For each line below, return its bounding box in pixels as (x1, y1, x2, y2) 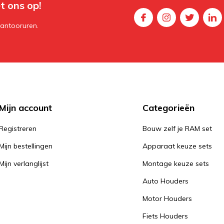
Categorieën (142, 102, 195, 113)
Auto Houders (142, 176, 189, 185)
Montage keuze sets (142, 159, 209, 168)
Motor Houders (142, 194, 192, 203)
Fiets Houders (142, 211, 188, 220)
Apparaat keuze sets (142, 141, 212, 150)
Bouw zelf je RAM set (142, 124, 212, 133)
